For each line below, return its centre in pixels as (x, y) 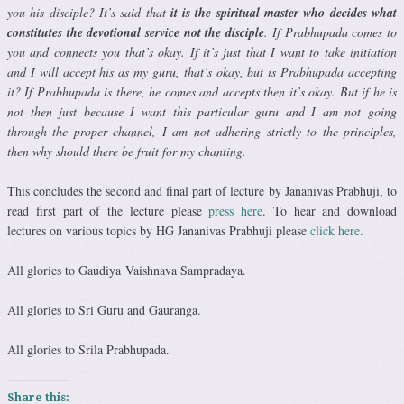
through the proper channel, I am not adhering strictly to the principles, (202, 132)
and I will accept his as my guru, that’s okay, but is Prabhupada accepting (202, 72)
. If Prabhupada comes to (331, 32)
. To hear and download (330, 211)
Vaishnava (151, 271)
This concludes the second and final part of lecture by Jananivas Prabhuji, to (202, 191)
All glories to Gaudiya (66, 271)
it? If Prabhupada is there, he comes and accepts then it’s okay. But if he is (202, 92)
